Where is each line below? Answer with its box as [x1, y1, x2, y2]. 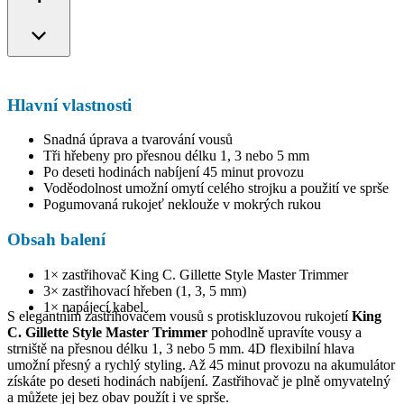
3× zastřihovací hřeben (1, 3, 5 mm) [43, 282, 246, 298]
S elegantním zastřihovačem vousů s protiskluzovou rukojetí [7, 308, 352, 324]
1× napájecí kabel [43, 298, 143, 315]
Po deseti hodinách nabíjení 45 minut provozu [43, 164, 304, 180]
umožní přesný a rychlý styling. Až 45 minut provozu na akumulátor [7, 356, 395, 372]
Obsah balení [7, 230, 106, 250]
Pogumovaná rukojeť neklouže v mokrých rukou [43, 197, 321, 213]
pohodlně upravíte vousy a [207, 324, 362, 340]
